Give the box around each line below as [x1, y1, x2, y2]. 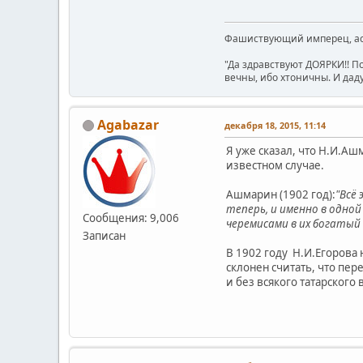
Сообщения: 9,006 [83, 210, 179, 225]
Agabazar [97, 115, 159, 134]
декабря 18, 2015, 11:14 [224, 118, 326, 131]
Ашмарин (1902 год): [226, 186, 335, 202]
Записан [83, 228, 126, 243]
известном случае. [226, 157, 324, 173]
